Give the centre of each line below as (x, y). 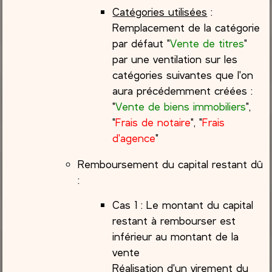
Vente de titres (207, 43)
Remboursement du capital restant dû (171, 164)
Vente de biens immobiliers (181, 106)
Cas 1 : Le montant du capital (183, 204)
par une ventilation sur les (175, 59)
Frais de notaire (153, 122)
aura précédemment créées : (183, 90)
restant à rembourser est (174, 220)
